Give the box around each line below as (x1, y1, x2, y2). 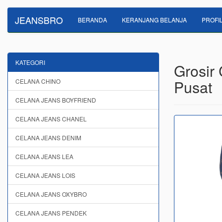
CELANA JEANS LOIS (15, 171, 75, 179)
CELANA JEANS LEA (15, 152, 73, 161)
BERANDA (78, 15, 107, 24)
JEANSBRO (15, 13, 63, 26)
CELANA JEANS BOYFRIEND (15, 96, 96, 104)
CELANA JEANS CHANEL (15, 114, 87, 123)
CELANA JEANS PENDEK (15, 209, 87, 217)
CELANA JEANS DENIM (15, 133, 81, 142)
